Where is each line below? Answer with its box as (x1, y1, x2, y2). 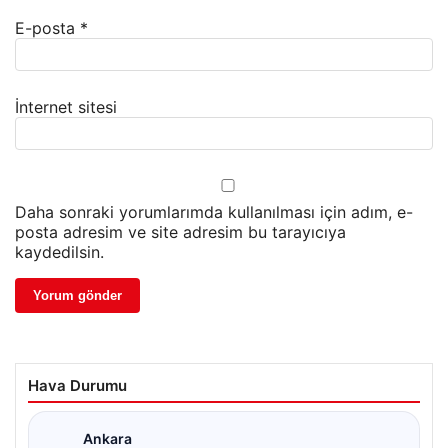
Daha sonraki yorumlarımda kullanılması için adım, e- (15, 202, 413, 223)
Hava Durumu (28, 376, 127, 396)
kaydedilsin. (15, 242, 104, 263)
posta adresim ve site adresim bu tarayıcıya (15, 222, 346, 243)
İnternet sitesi (15, 97, 117, 118)
